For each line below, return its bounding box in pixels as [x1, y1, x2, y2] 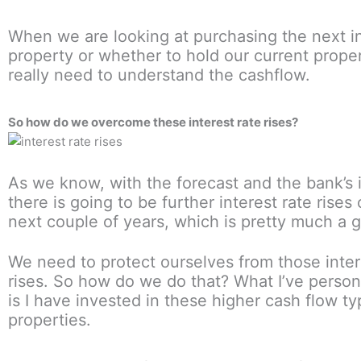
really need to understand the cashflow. [8, 65, 310, 85]
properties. [8, 309, 91, 330]
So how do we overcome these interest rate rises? [8, 114, 298, 131]
